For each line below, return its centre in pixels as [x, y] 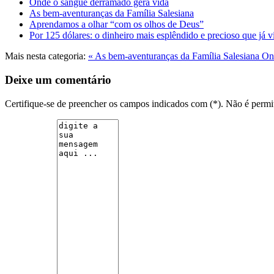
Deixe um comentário [58, 80]
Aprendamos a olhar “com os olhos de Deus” [117, 24]
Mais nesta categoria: [45, 56]
